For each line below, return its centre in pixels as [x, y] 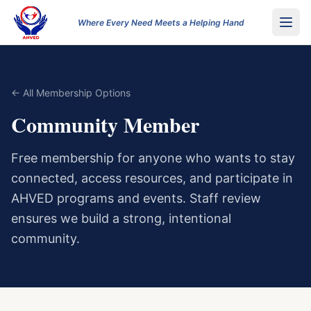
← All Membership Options [71, 93]
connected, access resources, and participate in [152, 178]
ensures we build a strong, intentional [121, 218]
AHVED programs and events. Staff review [136, 198]
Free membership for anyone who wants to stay [153, 158]
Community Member [105, 124]
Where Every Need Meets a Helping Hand [161, 22]
